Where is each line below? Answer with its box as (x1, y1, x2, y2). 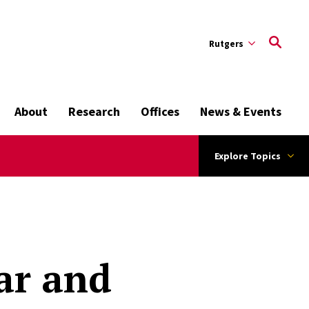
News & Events (200, 103, 281, 119)
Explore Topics (214, 150, 281, 162)
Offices (141, 103, 179, 119)
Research (68, 103, 120, 119)
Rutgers (209, 37, 243, 50)
